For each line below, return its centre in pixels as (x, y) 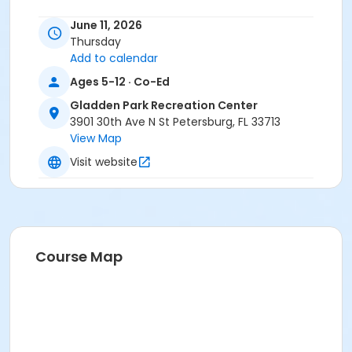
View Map (96, 139)
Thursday (95, 42)
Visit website (104, 161)
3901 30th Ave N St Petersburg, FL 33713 (175, 122)
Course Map (79, 257)
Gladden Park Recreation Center (164, 106)
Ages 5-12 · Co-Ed (120, 81)
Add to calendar (114, 59)
